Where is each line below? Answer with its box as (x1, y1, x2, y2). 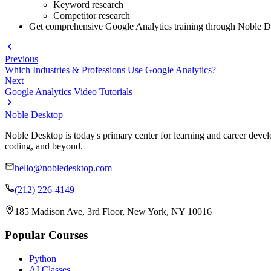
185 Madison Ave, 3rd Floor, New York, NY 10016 (15, 206, 212, 217)
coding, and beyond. (5, 141, 83, 152)
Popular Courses (5, 229, 88, 242)
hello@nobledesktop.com (15, 163, 112, 174)
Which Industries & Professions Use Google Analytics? (5, 65, 216, 76)
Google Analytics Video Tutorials (5, 87, 132, 97)
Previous (5, 54, 38, 65)
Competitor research (53, 10, 130, 21)
